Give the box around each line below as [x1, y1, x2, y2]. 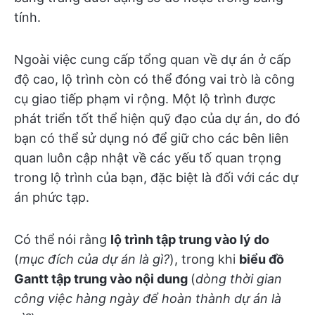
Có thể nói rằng [14, 231, 110, 247]
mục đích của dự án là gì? [19, 251, 169, 266]
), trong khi [169, 251, 239, 266]
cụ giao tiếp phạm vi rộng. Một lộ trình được [14, 91, 276, 106]
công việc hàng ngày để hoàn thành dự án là [14, 290, 281, 306]
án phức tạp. [14, 189, 89, 205]
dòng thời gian [195, 271, 282, 286]
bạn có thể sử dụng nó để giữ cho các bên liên [14, 130, 289, 146]
